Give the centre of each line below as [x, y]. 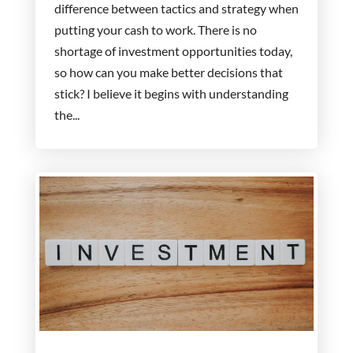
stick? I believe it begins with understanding [171, 94]
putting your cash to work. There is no [155, 30]
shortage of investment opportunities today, [173, 51]
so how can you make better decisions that [168, 72]
